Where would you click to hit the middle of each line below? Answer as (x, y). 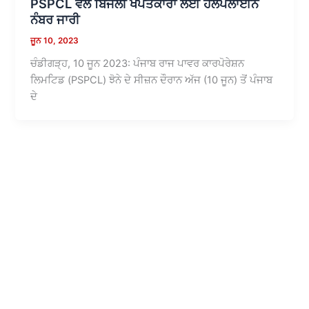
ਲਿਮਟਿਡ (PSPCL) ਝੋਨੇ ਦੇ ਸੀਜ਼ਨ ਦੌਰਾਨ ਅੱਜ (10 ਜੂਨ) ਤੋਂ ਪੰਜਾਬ (152, 80)
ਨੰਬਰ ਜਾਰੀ (55, 20)
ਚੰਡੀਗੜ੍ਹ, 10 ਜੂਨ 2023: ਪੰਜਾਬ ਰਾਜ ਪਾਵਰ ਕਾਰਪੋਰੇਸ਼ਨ (138, 63)
